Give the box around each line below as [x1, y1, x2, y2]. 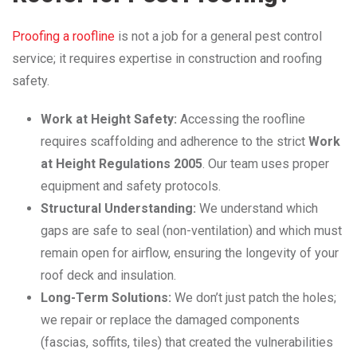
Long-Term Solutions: [41, 289, 171, 305]
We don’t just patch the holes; [171, 289, 336, 305]
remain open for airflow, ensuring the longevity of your [41, 245, 339, 261]
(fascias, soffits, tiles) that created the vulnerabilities [41, 334, 333, 350]
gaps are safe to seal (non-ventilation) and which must [41, 222, 342, 238]
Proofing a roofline [12, 28, 115, 44]
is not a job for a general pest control [115, 28, 322, 44]
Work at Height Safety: [41, 111, 177, 127]
